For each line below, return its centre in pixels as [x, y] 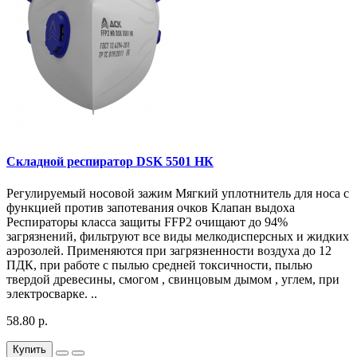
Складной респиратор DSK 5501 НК [110, 162]
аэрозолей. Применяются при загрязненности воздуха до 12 [169, 250]
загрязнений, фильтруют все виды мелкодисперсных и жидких [178, 236]
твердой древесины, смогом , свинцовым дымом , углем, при [173, 279]
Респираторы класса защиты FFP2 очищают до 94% [147, 222]
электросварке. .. [52, 293]
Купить [29, 349]
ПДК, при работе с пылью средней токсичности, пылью [159, 265]
